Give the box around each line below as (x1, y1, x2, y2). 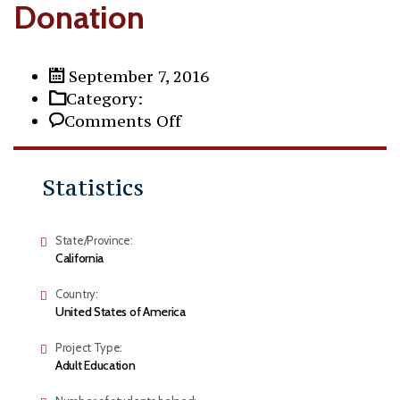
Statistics (43, 173, 144, 202)
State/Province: (55, 233, 133, 247)
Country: (55, 287, 98, 301)
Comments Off (64, 111, 181, 131)
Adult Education (55, 357, 136, 373)
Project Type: (55, 340, 123, 354)
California (55, 250, 104, 266)
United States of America (55, 304, 186, 320)
